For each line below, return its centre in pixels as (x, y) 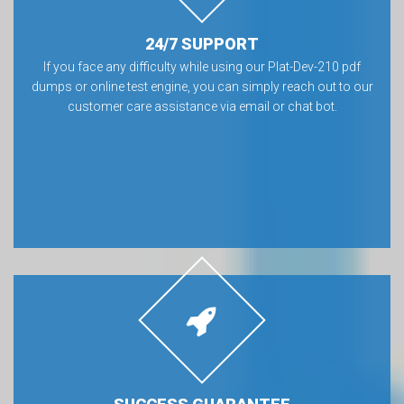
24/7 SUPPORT (202, 44)
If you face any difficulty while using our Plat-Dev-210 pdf (202, 67)
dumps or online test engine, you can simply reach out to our (202, 87)
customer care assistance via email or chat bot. (202, 106)
